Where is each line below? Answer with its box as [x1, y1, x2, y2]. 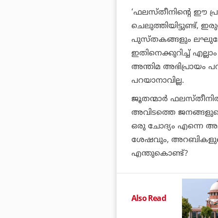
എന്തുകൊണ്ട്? [131, 148, 188, 159]
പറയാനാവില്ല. [131, 75, 184, 86]
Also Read [131, 193, 166, 204]
